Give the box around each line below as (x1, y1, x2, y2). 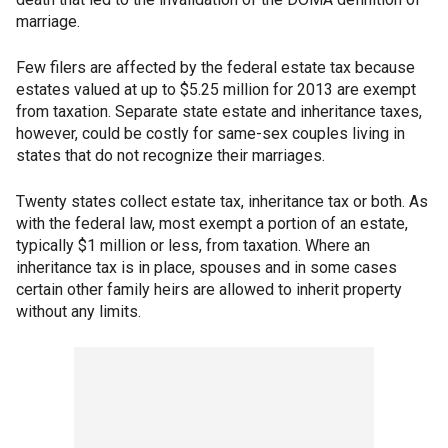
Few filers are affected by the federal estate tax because (16, 58, 415, 78)
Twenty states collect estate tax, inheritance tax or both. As (16, 192, 428, 212)
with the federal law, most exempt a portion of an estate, (16, 214, 408, 234)
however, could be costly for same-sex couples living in (16, 124, 405, 144)
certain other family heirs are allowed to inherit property (16, 280, 402, 300)
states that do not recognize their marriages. (16, 146, 325, 166)
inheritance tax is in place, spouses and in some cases (16, 258, 397, 278)
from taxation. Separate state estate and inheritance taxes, (16, 102, 422, 122)
